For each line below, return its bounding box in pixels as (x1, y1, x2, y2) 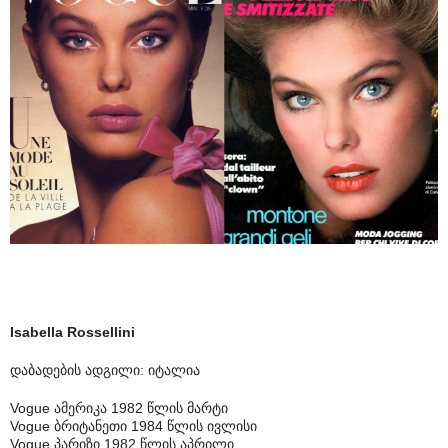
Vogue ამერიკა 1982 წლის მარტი (10, 400, 228, 417)
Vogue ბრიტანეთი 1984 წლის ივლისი (10, 418, 257, 435)
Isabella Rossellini (10, 324, 135, 341)
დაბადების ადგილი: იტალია (10, 362, 200, 379)
